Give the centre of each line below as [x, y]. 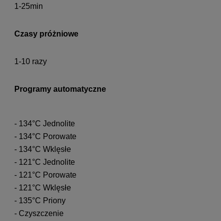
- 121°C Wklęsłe [43, 188]
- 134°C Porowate [45, 137]
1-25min [29, 6]
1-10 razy [31, 62]
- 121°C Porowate [45, 175]
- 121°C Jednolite [45, 162]
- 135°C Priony [40, 201]
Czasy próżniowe [46, 34]
